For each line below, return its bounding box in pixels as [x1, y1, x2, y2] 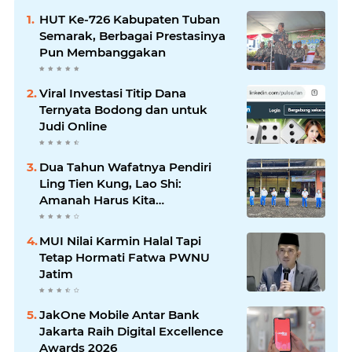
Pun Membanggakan [39, 44, 166, 60]
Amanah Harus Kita [39, 192, 156, 207]
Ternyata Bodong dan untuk [39, 101, 207, 117]
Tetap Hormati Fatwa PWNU [39, 249, 210, 265]
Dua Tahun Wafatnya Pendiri [39, 159, 211, 174]
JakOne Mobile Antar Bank [39, 306, 200, 322]
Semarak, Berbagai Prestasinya [39, 27, 225, 43]
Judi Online [39, 118, 107, 134]
